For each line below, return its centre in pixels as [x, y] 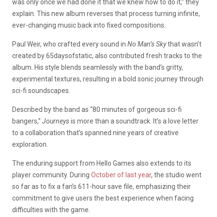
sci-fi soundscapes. [41, 90]
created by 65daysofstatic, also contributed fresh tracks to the [107, 55]
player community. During [52, 175]
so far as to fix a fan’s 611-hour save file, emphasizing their [101, 186]
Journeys [56, 121]
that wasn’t [184, 44]
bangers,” [27, 121]
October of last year [121, 175]
